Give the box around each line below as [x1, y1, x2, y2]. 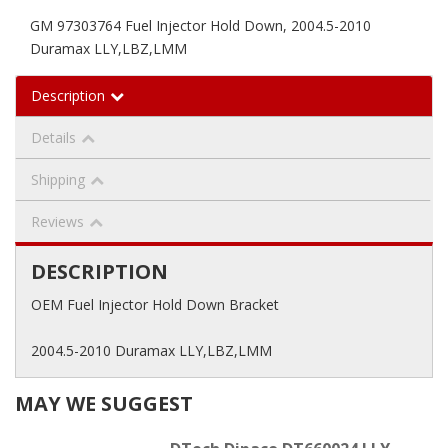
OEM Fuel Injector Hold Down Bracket [31, 294, 279, 314]
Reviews [31, 211, 84, 231]
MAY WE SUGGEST [15, 389, 193, 417]
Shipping [31, 169, 85, 189]
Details [31, 127, 76, 147]
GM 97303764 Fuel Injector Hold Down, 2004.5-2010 [30, 15, 371, 35]
